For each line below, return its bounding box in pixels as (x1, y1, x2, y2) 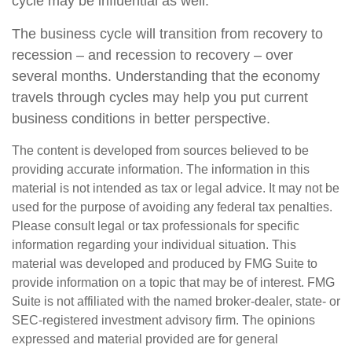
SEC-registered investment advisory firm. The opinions (12, 313, 315, 328)
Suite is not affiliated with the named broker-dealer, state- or (12, 295, 340, 309)
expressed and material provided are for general (12, 332, 278, 346)
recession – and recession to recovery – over (12, 47, 293, 64)
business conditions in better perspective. (12, 111, 270, 127)
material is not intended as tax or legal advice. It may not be (12, 181, 339, 196)
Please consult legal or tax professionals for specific (12, 219, 299, 233)
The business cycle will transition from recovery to (12, 26, 323, 42)
